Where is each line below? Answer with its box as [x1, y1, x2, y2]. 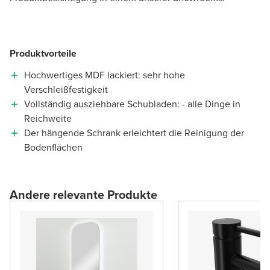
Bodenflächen [24, 140, 83, 154]
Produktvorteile [10, 46, 77, 60]
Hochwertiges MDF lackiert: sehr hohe [24, 67, 185, 82]
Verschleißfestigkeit [24, 82, 108, 96]
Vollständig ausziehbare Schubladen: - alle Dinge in [24, 96, 240, 111]
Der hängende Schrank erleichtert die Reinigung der [24, 125, 244, 140]
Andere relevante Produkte [10, 185, 157, 204]
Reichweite [24, 111, 72, 125]
